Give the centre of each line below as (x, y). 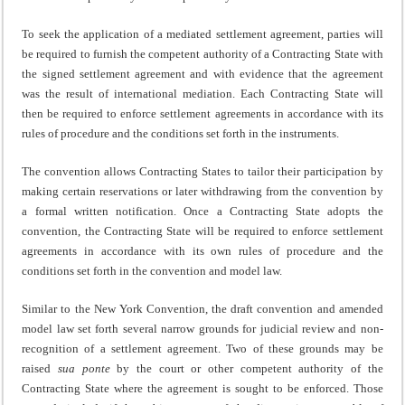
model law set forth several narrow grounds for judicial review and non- (202, 328)
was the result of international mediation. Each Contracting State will (202, 93)
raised (40, 368)
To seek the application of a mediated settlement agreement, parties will (202, 33)
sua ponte (84, 368)
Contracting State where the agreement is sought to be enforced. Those (202, 388)
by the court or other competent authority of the (246, 368)
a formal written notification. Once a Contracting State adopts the (202, 211)
